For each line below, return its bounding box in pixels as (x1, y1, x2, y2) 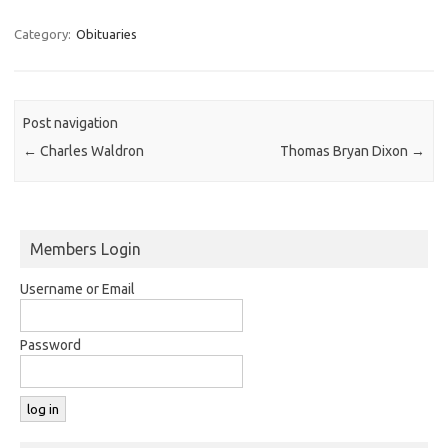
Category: (14, 26, 74, 41)
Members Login (30, 239, 141, 258)
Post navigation (23, 115, 119, 132)
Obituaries (76, 26, 137, 41)
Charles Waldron (37, 143, 145, 160)
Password (20, 336, 81, 353)
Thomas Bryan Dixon (279, 143, 411, 160)
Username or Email (20, 280, 135, 297)
